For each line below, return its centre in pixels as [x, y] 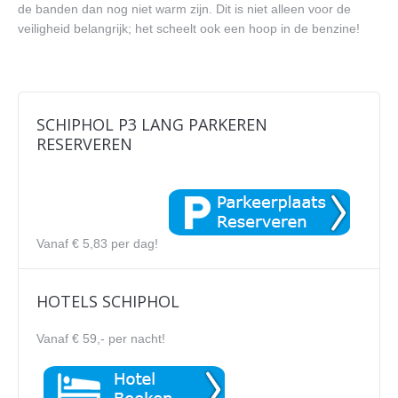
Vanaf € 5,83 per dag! [99, 243]
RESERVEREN [84, 144]
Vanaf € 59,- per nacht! [101, 338]
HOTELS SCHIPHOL [108, 301]
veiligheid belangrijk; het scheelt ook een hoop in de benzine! [189, 28]
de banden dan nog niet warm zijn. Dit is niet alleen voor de [184, 9]
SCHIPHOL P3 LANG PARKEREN [152, 124]
